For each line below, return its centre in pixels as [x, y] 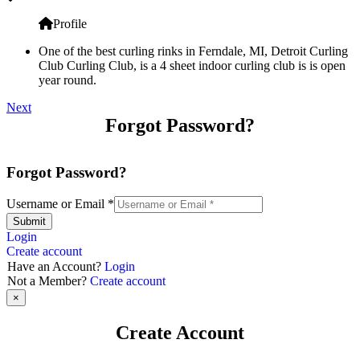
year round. [67, 80]
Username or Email [57, 204]
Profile [70, 23]
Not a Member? [49, 281]
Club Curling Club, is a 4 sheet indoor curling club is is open [192, 65]
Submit [29, 222]
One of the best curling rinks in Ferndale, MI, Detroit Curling [193, 51]
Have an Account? [56, 267]
